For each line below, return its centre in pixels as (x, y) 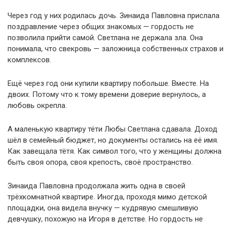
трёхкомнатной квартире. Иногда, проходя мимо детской (107, 197)
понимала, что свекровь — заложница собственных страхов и (116, 48)
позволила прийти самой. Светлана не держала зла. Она (105, 37)
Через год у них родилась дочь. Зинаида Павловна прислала (114, 15)
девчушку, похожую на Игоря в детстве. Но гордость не (105, 219)
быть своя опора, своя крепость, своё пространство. (100, 162)
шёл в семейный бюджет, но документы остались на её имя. (113, 140)
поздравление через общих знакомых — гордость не (101, 26)
